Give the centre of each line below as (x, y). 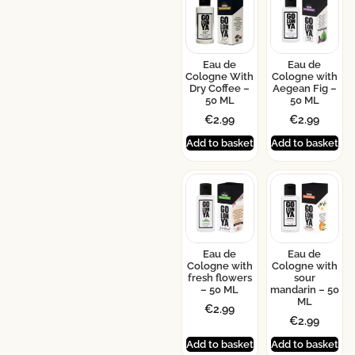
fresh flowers (219, 278)
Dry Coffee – (220, 89)
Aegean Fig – (304, 89)
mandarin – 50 (304, 290)
